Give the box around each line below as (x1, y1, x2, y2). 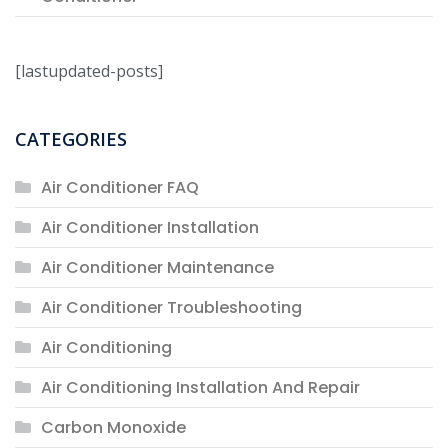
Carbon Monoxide (40, 415, 186, 439)
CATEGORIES (15, 126, 127, 151)
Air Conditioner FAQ (40, 175, 199, 199)
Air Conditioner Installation (40, 215, 259, 239)
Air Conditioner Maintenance (40, 255, 274, 279)
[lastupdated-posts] (15, 59, 163, 82)
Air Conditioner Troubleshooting (40, 295, 302, 319)
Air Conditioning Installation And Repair (40, 375, 360, 399)
